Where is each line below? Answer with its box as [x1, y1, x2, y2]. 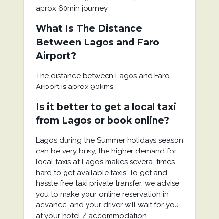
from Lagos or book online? [35, 115, 169, 126]
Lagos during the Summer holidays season [35, 136, 183, 145]
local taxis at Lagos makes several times [35, 157, 175, 166]
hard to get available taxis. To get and [35, 168, 167, 177]
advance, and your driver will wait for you [35, 200, 179, 209]
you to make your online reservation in [35, 190, 169, 198]
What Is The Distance [35, 23, 142, 34]
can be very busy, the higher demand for [35, 147, 176, 155]
